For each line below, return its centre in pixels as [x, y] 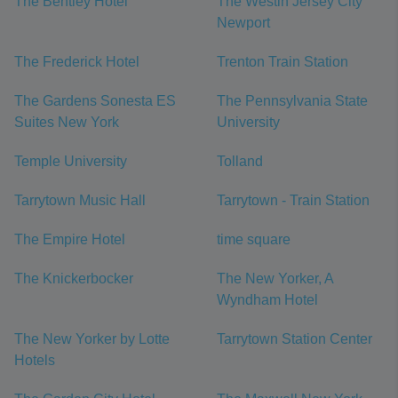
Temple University [71, 161]
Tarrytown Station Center [295, 339]
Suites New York [67, 122]
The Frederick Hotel [77, 62]
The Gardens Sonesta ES [95, 101]
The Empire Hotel [70, 239]
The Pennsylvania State [292, 101]
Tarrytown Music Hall [80, 200]
